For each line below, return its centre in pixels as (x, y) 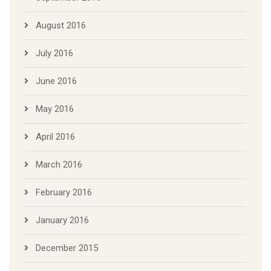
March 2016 (59, 165)
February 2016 (64, 193)
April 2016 (55, 137)
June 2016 (56, 81)
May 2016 (55, 109)
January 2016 (62, 220)
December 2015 (67, 248)
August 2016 (61, 26)
